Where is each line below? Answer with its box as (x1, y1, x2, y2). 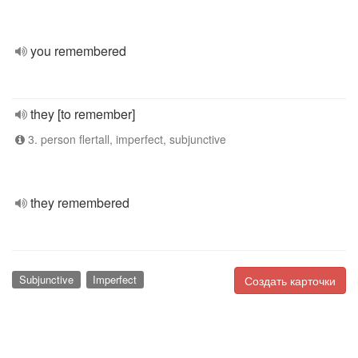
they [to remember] (30, 105, 135, 123)
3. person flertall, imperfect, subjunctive (25, 131, 226, 147)
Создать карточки (245, 272, 336, 288)
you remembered (30, 42, 126, 60)
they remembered (30, 193, 129, 212)
